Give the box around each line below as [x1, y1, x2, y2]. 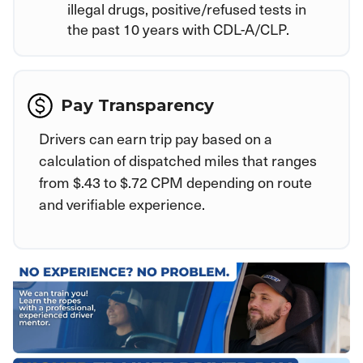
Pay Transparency [61, 95, 214, 115]
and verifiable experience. [39, 193, 205, 214]
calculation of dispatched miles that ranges [39, 149, 317, 170]
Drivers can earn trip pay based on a [39, 127, 272, 148]
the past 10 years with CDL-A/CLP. [67, 18, 289, 39]
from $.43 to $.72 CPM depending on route [39, 171, 312, 192]
